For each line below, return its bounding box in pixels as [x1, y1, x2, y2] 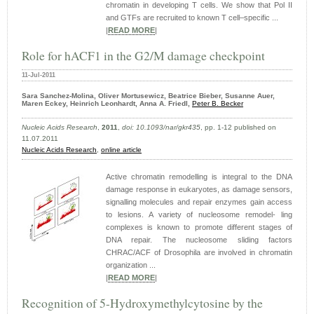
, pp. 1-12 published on [200, 123, 276, 132]
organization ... [106, 261, 156, 270]
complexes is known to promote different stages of [106, 223, 292, 232]
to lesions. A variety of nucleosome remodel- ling [106, 210, 292, 219]
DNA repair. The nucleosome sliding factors [106, 235, 292, 245]
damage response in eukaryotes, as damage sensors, [106, 185, 292, 194]
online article [101, 146, 142, 154]
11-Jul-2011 [22, 71, 55, 79]
